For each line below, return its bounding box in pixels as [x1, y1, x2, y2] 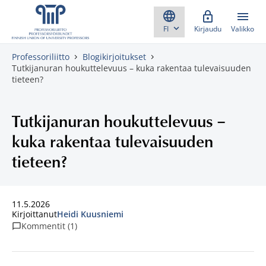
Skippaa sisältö [9, 9, 75, 23]
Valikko [231, 24, 254, 34]
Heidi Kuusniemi [57, 208, 123, 220]
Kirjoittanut [12, 208, 57, 220]
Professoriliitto [12, 51, 69, 62]
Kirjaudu [194, 24, 221, 34]
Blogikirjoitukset [83, 51, 146, 62]
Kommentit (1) [21, 220, 77, 232]
